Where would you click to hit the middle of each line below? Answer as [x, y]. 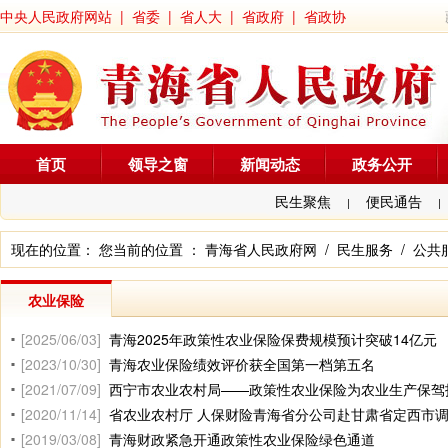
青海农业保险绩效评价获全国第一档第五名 [242, 364]
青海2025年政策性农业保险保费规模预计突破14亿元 [273, 339]
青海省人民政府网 [261, 249]
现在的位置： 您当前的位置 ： [108, 249]
